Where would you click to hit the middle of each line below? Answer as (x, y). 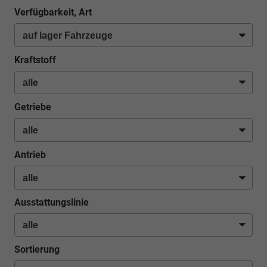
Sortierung (37, 250)
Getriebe (33, 107)
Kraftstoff (35, 60)
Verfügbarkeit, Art (53, 13)
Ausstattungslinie (52, 202)
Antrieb (30, 155)
